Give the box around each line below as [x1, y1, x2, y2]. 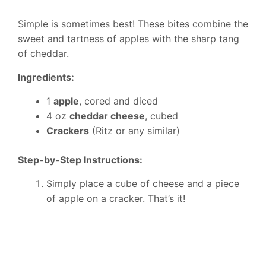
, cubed [145, 110, 178, 122]
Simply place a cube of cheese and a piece [46, 178, 239, 190]
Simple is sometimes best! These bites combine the [18, 18, 248, 30]
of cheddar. [18, 47, 69, 60]
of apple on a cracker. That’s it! [46, 192, 185, 205]
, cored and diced [79, 95, 158, 107]
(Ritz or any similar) [89, 125, 180, 137]
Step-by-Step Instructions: [18, 154, 142, 166]
